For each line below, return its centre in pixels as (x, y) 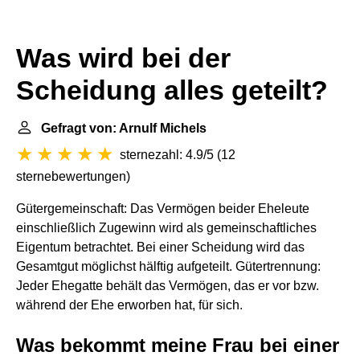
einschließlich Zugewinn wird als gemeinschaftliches (166, 228)
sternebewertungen (71, 176)
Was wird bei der (123, 58)
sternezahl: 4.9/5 (167, 155)
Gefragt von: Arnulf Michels (124, 128)
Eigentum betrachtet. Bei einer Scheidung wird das (160, 247)
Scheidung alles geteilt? (172, 90)
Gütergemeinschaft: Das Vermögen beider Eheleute (163, 209)
